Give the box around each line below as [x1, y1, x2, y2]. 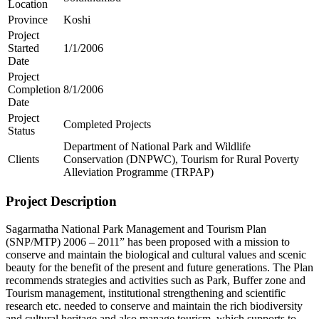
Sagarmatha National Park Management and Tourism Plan [6, 223, 266, 236]
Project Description [6, 194, 117, 209]
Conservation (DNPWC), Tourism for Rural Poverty [63, 152, 299, 165]
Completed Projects [63, 117, 151, 130]
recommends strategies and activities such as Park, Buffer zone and [6, 274, 305, 287]
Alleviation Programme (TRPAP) [63, 165, 214, 178]
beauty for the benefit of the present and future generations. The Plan [6, 261, 313, 274]
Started [8, 41, 39, 54]
